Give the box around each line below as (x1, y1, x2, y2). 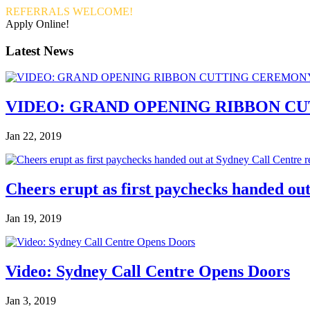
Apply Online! (6, 17, 69, 30)
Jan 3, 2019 (6, 294, 56, 307)
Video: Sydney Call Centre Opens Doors (6, 262, 290, 280)
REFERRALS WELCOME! (6, 5, 133, 17)
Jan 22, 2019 (6, 130, 62, 143)
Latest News (6, 43, 73, 58)
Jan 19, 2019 (6, 212, 62, 224)
